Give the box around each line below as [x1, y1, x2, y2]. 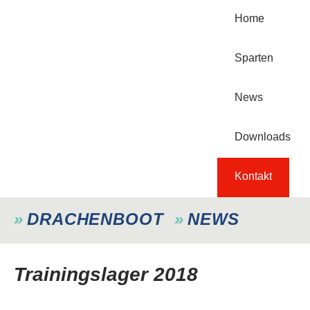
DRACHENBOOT [26, 210, 164, 228]
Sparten [234, 52, 273, 64]
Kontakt [234, 170, 272, 182]
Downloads [234, 131, 291, 143]
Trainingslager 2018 [14, 264, 209, 285]
